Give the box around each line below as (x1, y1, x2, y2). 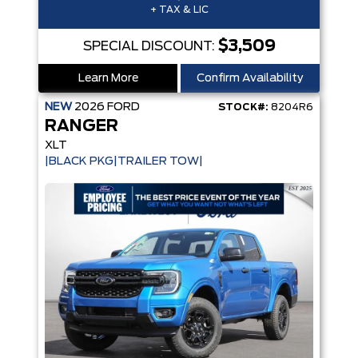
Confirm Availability (197, 73, 304, 84)
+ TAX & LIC (149, 5, 209, 14)
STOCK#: (218, 102, 268, 112)
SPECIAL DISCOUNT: (82, 40, 218, 53)
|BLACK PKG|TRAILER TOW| (45, 156, 203, 167)
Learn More (78, 73, 138, 84)
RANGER (45, 118, 118, 134)
